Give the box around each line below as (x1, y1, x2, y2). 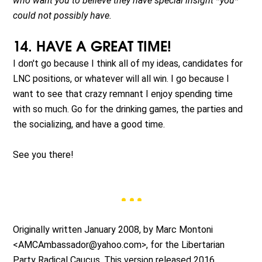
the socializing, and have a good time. (13, 119, 166, 130)
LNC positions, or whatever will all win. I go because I (13, 73, 230, 85)
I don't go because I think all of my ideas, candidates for (13, 58, 243, 70)
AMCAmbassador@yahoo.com (18, 239, 142, 251)
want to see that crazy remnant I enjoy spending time (13, 88, 233, 100)
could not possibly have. (13, 10, 112, 22)
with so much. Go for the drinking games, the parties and (13, 104, 243, 115)
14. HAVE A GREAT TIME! (13, 41, 172, 54)
